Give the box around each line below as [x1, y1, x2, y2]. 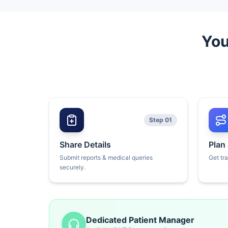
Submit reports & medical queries [60, 154, 153, 161]
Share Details [60, 139, 111, 150]
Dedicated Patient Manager [86, 215, 194, 225]
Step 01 [149, 116, 172, 124]
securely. [60, 163, 85, 171]
